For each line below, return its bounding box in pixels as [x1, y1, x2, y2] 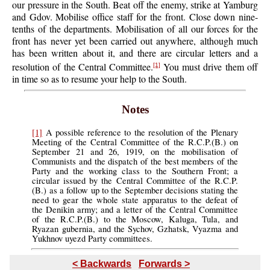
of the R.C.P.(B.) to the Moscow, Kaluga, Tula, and [32, 213, 238, 225]
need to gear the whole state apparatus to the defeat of [32, 193, 238, 206]
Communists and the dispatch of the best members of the [32, 155, 238, 167]
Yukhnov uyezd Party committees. [32, 232, 153, 244]
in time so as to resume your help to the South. [12, 72, 187, 86]
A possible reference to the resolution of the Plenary [42, 126, 238, 138]
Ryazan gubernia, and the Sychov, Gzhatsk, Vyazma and [32, 222, 238, 234]
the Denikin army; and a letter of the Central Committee [32, 203, 238, 215]
